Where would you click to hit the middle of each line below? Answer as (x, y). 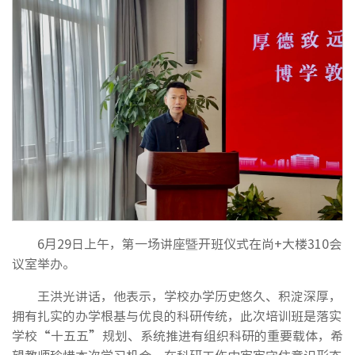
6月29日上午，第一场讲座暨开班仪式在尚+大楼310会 (189, 243)
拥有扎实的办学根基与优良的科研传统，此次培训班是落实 (177, 315)
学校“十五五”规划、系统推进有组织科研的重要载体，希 (177, 335)
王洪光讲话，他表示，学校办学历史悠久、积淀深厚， (189, 295)
